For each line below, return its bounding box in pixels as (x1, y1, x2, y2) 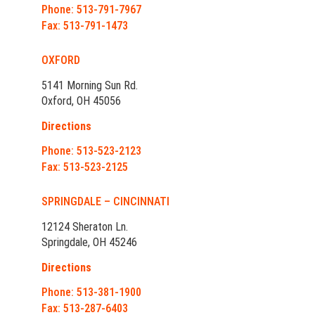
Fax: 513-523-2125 (41, 160, 128, 174)
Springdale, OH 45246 (41, 236, 137, 250)
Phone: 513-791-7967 (41, 3, 141, 17)
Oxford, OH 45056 (41, 94, 121, 108)
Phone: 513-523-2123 (41, 144, 141, 158)
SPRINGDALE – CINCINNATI (41, 195, 169, 209)
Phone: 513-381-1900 (41, 285, 141, 300)
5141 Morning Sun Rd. (41, 79, 138, 93)
